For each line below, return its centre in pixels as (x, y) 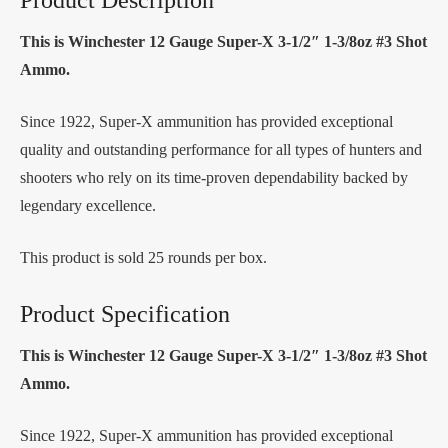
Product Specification (125, 313)
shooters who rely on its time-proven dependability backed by (214, 177)
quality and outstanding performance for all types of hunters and (221, 149)
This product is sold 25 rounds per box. (147, 257)
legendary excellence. (88, 205)
